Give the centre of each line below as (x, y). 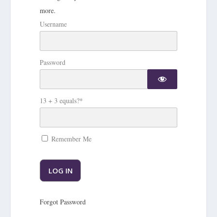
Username (54, 24)
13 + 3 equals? (60, 100)
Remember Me (71, 139)
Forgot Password (63, 201)
